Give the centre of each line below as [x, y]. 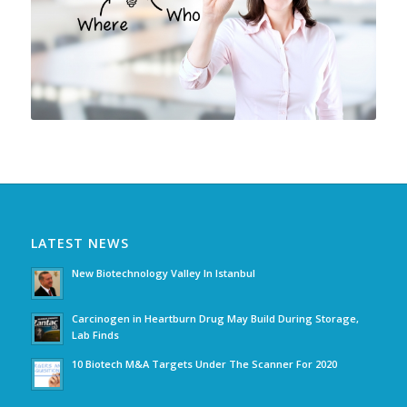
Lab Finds [95, 335]
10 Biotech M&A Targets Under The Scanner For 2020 [204, 364]
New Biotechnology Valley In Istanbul [163, 273]
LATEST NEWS [79, 243]
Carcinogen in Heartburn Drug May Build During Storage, [215, 319]
